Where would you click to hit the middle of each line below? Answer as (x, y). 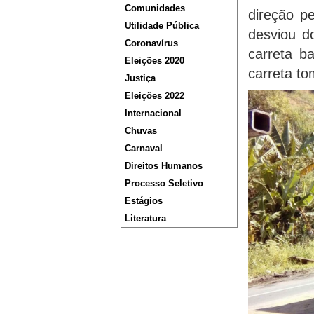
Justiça (140, 78)
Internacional (153, 113)
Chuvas (141, 131)
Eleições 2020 (155, 61)
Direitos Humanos (164, 166)
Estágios (144, 201)
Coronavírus (151, 43)
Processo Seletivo (164, 183)
